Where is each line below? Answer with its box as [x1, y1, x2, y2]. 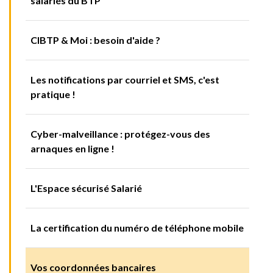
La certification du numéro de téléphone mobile [30, 222, 244, 234]
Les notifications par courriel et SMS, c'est [30, 74, 219, 86]
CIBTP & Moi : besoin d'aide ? [30, 34, 160, 46]
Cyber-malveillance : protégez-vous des [30, 128, 210, 140]
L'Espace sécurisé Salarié [30, 182, 142, 194]
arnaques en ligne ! [30, 143, 115, 155]
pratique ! [30, 88, 76, 101]
